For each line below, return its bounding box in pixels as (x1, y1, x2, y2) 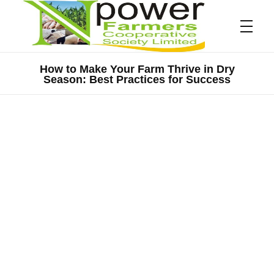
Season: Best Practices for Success (43, 73, 231, 86)
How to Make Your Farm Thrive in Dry (39, 62, 235, 75)
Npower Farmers (31, 76, 46, 94)
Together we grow (25, 78, 34, 88)
